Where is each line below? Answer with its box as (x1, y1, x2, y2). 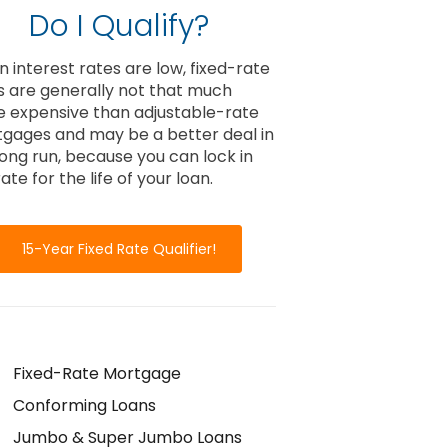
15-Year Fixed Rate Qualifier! (22, 239, 217, 259)
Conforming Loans (12, 394, 156, 417)
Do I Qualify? (29, 5, 210, 47)
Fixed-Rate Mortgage (12, 362, 181, 385)
